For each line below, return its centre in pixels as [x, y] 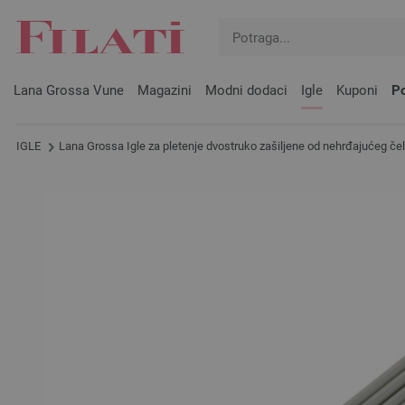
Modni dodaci [246, 90]
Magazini [165, 90]
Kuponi [357, 90]
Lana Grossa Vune [69, 90]
